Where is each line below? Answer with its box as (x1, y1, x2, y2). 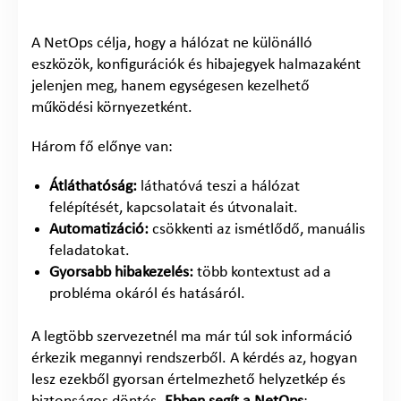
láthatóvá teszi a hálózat (137, 177, 300, 195)
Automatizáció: (49, 220, 149, 238)
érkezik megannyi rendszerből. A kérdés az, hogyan (31, 349, 357, 367)
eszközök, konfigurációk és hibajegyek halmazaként (31, 55, 361, 73)
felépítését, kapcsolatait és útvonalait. (49, 199, 298, 217)
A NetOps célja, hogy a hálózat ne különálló (31, 34, 312, 52)
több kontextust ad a (193, 263, 331, 281)
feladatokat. (49, 242, 130, 260)
